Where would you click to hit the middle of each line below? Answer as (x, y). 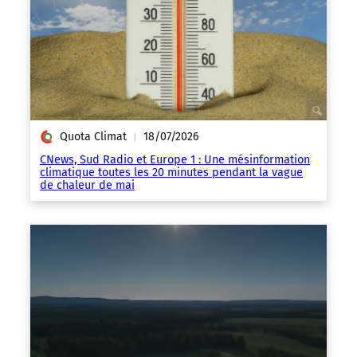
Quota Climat (93, 137)
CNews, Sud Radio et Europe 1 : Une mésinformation (175, 160)
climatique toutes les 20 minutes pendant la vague (171, 173)
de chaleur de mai (87, 185)
